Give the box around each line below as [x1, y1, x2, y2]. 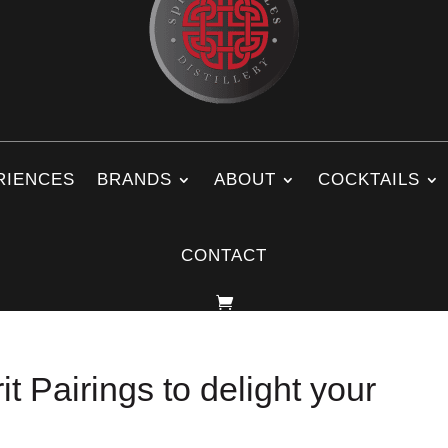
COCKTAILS [317, 170, 420, 189]
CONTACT [181, 246, 267, 265]
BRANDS [96, 170, 172, 189]
